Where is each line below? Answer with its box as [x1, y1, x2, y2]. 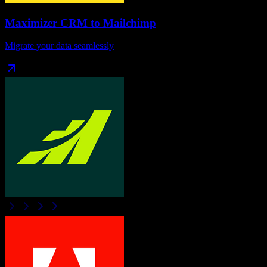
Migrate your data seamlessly [5, 41, 114, 51]
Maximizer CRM [5, 16, 88, 29]
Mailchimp [103, 16, 156, 29]
